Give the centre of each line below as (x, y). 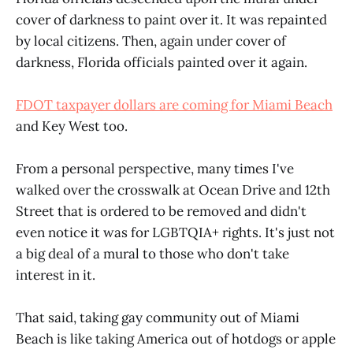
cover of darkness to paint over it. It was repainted (171, 19)
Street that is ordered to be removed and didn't (161, 212)
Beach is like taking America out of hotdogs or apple (176, 339)
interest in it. (56, 275)
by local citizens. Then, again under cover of (151, 41)
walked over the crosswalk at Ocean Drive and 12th (173, 190)
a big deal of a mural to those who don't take (152, 254)
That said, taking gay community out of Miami (158, 318)
